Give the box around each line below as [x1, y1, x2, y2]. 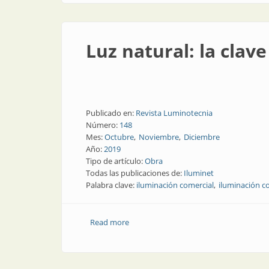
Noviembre [139, 131, 179, 142]
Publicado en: [86, 107, 136, 118]
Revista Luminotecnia [136, 107, 213, 118]
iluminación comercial [136, 180, 214, 190]
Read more [89, 217, 129, 228]
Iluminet [184, 168, 214, 178]
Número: [86, 119, 119, 130]
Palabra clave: [86, 180, 136, 190]
